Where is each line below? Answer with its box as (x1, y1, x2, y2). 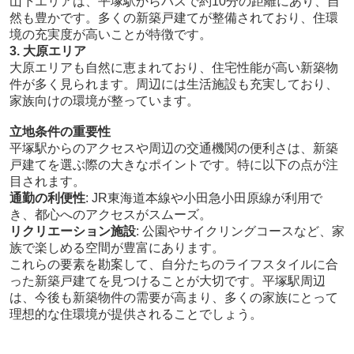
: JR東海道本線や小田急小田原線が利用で (85, 191, 322, 205)
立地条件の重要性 (9, 125, 111, 139)
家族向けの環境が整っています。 (9, 94, 199, 108)
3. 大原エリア (9, 44, 86, 58)
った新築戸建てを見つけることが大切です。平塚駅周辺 (9, 274, 326, 288)
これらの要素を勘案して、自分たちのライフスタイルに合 (9, 258, 338, 272)
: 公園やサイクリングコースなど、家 (135, 224, 345, 239)
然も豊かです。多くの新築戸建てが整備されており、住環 (9, 11, 338, 25)
